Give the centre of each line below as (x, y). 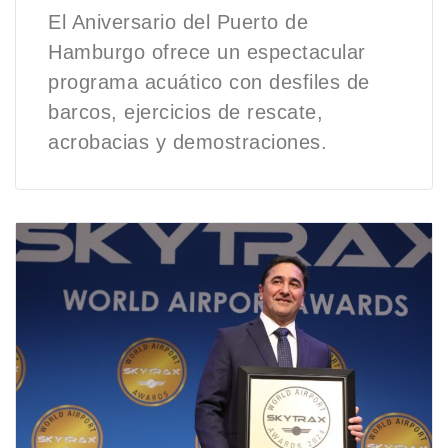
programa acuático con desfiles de (209, 82)
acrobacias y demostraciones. (187, 142)
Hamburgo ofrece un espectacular (207, 52)
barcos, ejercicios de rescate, (185, 112)
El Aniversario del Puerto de (178, 22)
